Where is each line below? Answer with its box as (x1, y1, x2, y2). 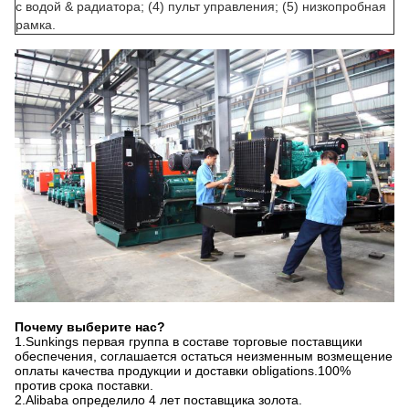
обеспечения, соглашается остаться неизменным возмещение (15, 349, 393, 364)
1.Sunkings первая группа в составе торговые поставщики (15, 334, 362, 350)
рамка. (16, 17, 56, 32)
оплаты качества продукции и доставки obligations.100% (15, 363, 351, 379)
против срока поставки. (15, 378, 153, 393)
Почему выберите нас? (15, 320, 165, 335)
